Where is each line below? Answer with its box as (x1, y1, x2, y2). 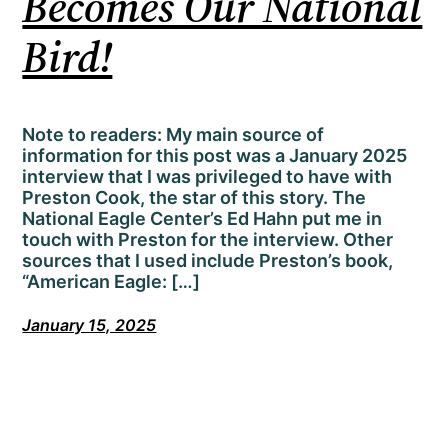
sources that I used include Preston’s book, (22, 250, 394, 272)
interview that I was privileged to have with (22, 166, 393, 188)
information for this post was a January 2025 (22, 145, 408, 167)
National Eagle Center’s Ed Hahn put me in (22, 208, 383, 230)
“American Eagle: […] (22, 271, 201, 293)
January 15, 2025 (22, 315, 157, 336)
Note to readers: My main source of (22, 124, 325, 146)
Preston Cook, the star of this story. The (22, 187, 367, 209)
